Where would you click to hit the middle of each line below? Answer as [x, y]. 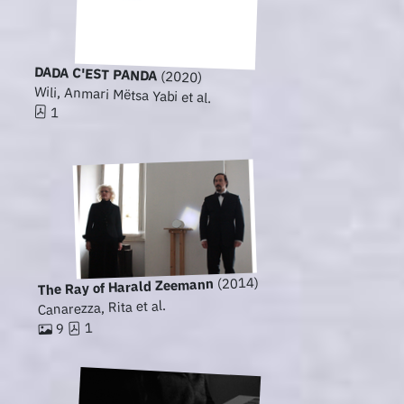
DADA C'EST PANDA [96, 74]
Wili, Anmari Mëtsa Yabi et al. [123, 95]
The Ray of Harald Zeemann [126, 287]
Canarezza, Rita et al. [102, 308]
